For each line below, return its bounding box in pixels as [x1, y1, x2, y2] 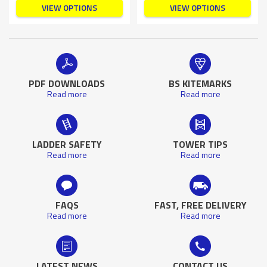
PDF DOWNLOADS [29, 76, 105, 91]
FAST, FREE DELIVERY [154, 197, 247, 212]
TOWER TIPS [173, 136, 228, 151]
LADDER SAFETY [32, 136, 102, 151]
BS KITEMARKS [169, 76, 232, 91]
